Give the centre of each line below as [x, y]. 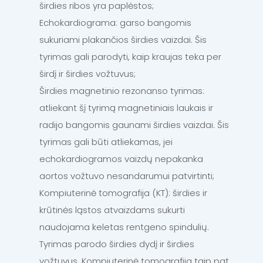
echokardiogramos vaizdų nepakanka [121, 159]
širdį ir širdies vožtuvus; [87, 74]
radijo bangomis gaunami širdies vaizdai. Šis [134, 125]
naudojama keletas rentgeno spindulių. [124, 227]
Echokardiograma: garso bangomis [115, 23]
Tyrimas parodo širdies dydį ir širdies [117, 244]
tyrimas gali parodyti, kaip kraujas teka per [130, 57]
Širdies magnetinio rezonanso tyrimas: [122, 91]
